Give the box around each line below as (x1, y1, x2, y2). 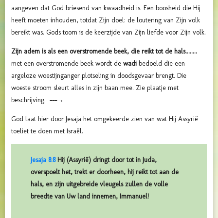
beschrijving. (11, 96, 48, 105)
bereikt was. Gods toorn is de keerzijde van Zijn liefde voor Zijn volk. (11, 28, 206, 37)
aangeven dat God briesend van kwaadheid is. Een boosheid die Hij (11, 4, 200, 13)
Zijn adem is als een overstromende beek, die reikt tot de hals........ (11, 47, 199, 56)
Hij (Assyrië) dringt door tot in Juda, (55, 156, 157, 164)
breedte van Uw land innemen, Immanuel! (31, 192, 149, 201)
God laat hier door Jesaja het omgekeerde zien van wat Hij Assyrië (11, 115, 198, 124)
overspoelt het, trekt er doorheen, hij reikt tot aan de (31, 168, 179, 177)
